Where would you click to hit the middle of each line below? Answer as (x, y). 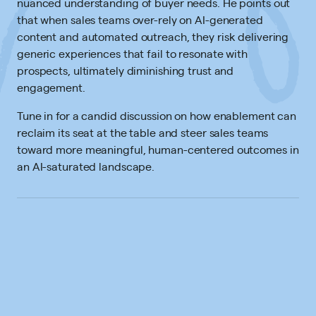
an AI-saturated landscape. (86, 166)
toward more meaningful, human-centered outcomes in (158, 149)
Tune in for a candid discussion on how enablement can (157, 115)
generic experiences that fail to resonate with (132, 53)
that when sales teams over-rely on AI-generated (140, 19)
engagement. (51, 87)
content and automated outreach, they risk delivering (153, 36)
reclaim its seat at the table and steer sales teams (143, 132)
